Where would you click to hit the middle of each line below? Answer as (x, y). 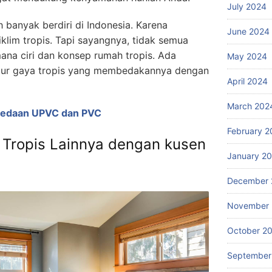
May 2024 (247, 56)
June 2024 (248, 31)
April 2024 (247, 81)
